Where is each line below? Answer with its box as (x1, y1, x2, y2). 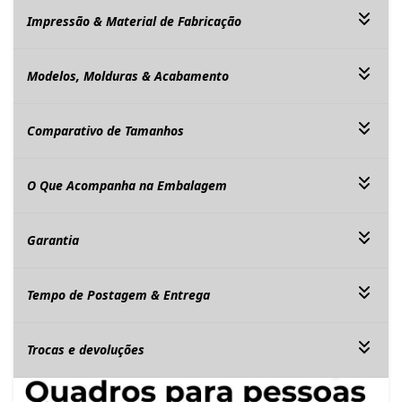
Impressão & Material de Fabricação (27, 12, 241, 30)
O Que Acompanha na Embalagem (27, 176, 227, 194)
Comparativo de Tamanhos (27, 121, 184, 139)
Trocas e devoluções (27, 340, 144, 358)
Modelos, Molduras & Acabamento (27, 66, 229, 84)
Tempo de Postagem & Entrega (27, 285, 210, 303)
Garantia (27, 231, 79, 249)
